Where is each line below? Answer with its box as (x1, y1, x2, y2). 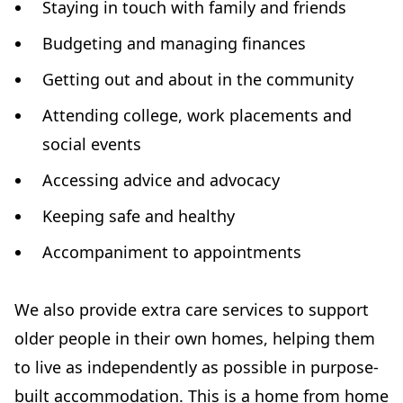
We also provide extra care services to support (14, 299, 369, 320)
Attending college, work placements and (42, 104, 353, 126)
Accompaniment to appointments (42, 241, 302, 263)
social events (42, 133, 142, 155)
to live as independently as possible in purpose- (14, 356, 379, 378)
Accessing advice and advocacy (42, 169, 281, 191)
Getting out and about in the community (42, 68, 354, 90)
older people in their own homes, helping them (14, 327, 375, 349)
